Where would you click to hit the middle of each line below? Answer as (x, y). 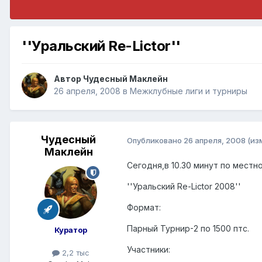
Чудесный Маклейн (125, 79)
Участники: (149, 250)
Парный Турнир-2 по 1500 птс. (188, 229)
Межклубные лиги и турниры (189, 91)
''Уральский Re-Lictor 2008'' (184, 187)
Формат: (144, 208)
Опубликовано (155, 140)
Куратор (71, 230)
